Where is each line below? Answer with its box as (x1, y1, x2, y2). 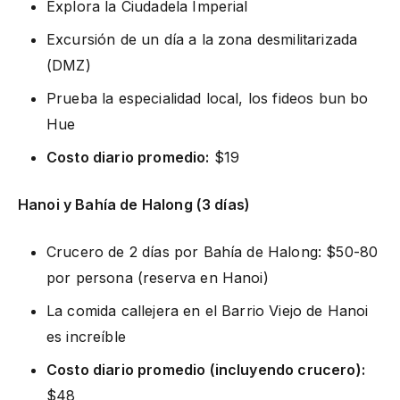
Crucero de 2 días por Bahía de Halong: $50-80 (46, 242, 379, 261)
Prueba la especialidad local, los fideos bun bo (46, 88, 369, 107)
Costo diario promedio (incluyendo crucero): (46, 360, 365, 379)
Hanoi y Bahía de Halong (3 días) (18, 195, 251, 213)
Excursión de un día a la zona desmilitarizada (46, 29, 358, 48)
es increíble (46, 327, 126, 346)
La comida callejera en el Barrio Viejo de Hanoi (46, 301, 369, 320)
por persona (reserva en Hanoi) (46, 268, 269, 287)
